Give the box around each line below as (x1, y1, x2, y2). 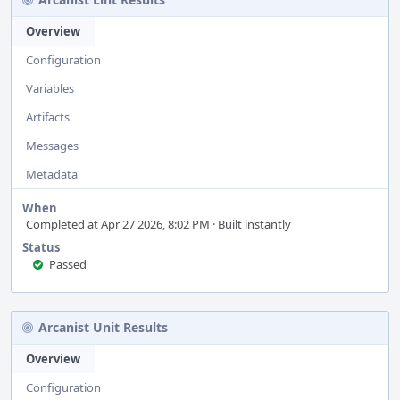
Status (22, 239, 60, 255)
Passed (49, 256, 87, 272)
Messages (26, 137, 79, 154)
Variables (26, 80, 74, 96)
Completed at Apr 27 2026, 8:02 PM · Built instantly (26, 216, 291, 232)
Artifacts (26, 109, 70, 125)
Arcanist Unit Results (38, 319, 168, 336)
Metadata (26, 166, 78, 182)
